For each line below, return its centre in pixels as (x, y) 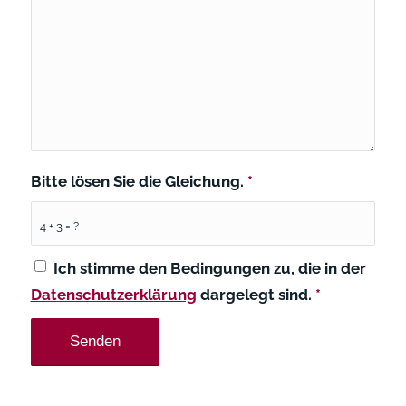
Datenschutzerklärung (113, 294)
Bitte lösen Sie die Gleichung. (139, 181)
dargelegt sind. (256, 294)
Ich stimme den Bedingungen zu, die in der (209, 268)
